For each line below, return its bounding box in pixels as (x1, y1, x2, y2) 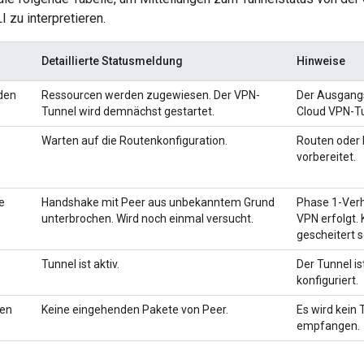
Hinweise (297, 54, 345, 67)
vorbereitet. (297, 150, 356, 163)
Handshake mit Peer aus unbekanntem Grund (41, 196, 275, 209)
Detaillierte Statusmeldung (41, 54, 183, 67)
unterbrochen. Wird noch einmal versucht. (41, 212, 253, 225)
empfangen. (297, 319, 360, 332)
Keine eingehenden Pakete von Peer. (41, 303, 228, 316)
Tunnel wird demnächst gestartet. (41, 105, 214, 118)
